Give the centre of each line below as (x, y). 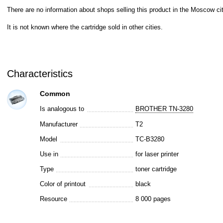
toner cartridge (156, 169)
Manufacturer (58, 124)
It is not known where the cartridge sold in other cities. (85, 27)
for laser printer (157, 154)
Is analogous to (62, 109)
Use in (49, 154)
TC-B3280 (150, 139)
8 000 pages (153, 199)
